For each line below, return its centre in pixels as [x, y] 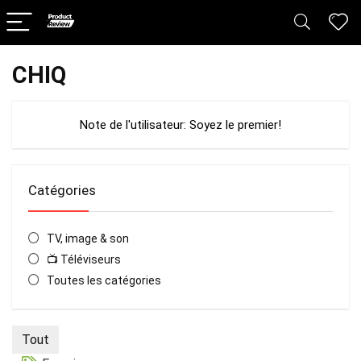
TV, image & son [87, 239]
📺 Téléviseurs [83, 259]
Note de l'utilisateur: [135, 125]
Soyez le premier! [235, 125]
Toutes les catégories [104, 280]
